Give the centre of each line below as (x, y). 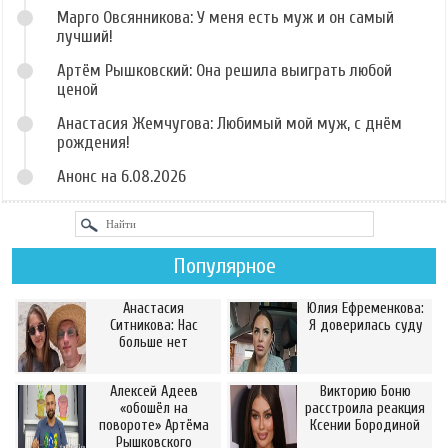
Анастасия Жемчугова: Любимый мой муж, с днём (229, 123)
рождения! (93, 142)
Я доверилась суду (365, 325)
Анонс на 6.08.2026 (121, 176)
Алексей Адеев (153, 391)
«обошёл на (153, 408)
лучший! (85, 36)
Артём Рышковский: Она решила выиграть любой (224, 70)
